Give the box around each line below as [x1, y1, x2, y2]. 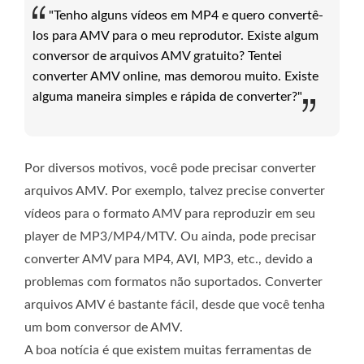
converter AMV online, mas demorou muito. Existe [32, 69, 318, 83]
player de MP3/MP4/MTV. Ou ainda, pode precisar [24, 229, 316, 243]
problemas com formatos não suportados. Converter [24, 275, 323, 288]
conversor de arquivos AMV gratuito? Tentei [32, 49, 282, 63]
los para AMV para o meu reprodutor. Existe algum [32, 28, 318, 42]
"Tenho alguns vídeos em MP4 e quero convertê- [49, 8, 323, 22]
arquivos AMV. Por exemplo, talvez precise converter [24, 184, 325, 197]
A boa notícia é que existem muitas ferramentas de [24, 343, 311, 357]
